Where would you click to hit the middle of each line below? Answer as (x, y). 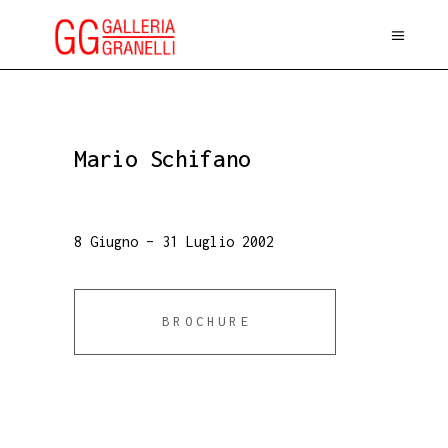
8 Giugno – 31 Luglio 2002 (174, 241)
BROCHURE (207, 321)
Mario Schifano (162, 159)
